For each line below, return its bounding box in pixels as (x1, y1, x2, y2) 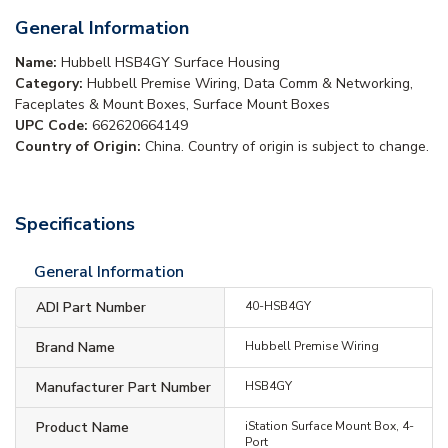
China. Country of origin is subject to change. (145, 136, 429, 156)
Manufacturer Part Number (36, 377, 211, 397)
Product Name (36, 417, 129, 437)
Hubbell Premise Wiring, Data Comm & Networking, (87, 73, 413, 93)
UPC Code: (15, 115, 92, 135)
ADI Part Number (36, 297, 146, 317)
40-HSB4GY (244, 297, 311, 314)
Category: (15, 73, 87, 93)
